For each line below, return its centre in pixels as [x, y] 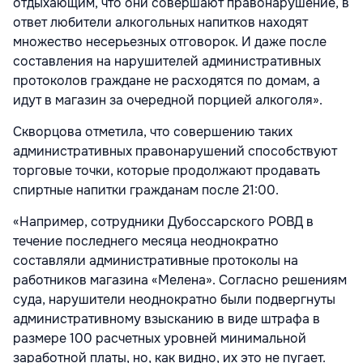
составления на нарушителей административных [167, 62]
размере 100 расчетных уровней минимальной [160, 339]
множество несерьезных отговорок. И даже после [170, 42]
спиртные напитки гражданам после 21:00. [146, 190]
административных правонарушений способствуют [175, 152]
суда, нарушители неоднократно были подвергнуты [174, 300]
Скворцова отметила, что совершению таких [153, 132]
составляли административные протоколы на [156, 261]
